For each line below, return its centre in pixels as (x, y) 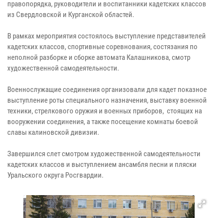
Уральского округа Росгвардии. (55, 175)
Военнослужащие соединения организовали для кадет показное (107, 89)
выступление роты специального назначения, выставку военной (107, 100)
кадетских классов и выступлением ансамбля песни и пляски (102, 164)
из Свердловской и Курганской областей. (71, 14)
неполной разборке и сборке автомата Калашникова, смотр (99, 57)
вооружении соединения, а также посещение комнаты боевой (103, 121)
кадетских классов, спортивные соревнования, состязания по (102, 46)
